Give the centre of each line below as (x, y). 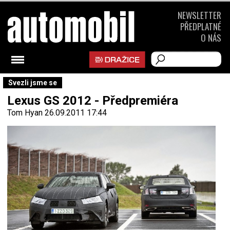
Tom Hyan (25, 113)
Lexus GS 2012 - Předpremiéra (93, 101)
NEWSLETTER (199, 15)
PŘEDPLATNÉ (201, 26)
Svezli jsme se (33, 83)
